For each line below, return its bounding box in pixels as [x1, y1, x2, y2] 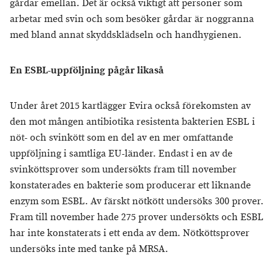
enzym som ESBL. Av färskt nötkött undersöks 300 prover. [10, 195, 264, 209]
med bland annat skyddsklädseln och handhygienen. [10, 29, 242, 42]
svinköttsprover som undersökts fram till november [10, 163, 237, 177]
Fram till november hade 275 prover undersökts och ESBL [10, 211, 264, 224]
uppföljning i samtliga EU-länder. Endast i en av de [10, 147, 232, 161]
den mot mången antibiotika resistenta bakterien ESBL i [10, 116, 255, 129]
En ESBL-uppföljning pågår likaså [10, 64, 164, 78]
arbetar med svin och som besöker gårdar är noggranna [10, 13, 254, 26]
